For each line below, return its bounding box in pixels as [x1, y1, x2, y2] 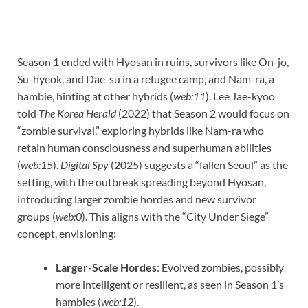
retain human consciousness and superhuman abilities [17, 140, 272, 154]
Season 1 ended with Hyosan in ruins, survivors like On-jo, [17, 54, 289, 68]
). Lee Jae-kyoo [206, 89, 275, 102]
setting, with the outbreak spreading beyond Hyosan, [17, 175, 266, 188]
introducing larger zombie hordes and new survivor [17, 192, 256, 206]
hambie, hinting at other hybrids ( [17, 89, 173, 102]
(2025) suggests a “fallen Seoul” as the [109, 157, 288, 171]
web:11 [173, 89, 206, 102]
